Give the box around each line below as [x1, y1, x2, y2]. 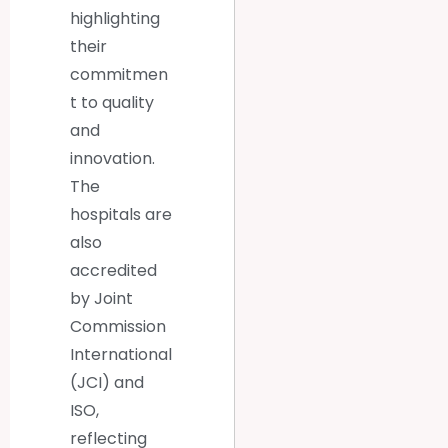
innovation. [70, 147, 155, 171]
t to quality [70, 91, 154, 115]
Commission [70, 315, 166, 339]
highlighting [70, 7, 160, 31]
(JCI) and [70, 371, 144, 395]
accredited [70, 259, 157, 283]
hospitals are [70, 203, 172, 227]
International [70, 343, 172, 367]
